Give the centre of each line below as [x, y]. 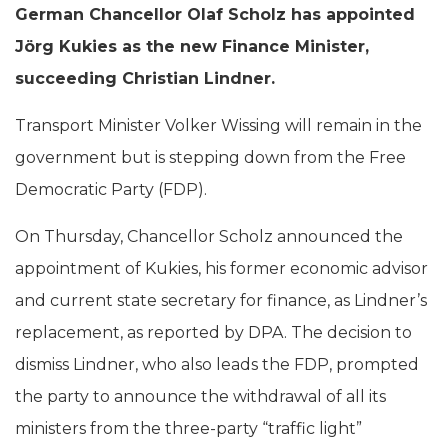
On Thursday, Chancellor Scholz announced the [209, 236]
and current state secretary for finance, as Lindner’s [221, 300]
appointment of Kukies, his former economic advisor [221, 268]
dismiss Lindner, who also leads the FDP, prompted [217, 364]
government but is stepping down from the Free [210, 157]
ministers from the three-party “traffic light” [188, 428]
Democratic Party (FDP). [111, 189]
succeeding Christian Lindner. [145, 78]
